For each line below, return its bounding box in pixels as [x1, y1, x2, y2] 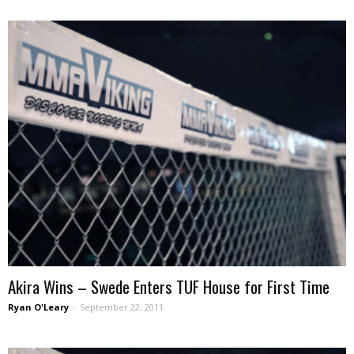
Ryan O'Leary [8, 300, 69, 313]
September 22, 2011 [80, 300, 164, 313]
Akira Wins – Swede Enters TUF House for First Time [8, 273, 330, 299]
